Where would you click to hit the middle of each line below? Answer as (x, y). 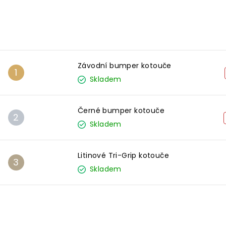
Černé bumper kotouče (121, 110)
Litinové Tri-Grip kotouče (123, 155)
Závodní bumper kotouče (125, 65)
